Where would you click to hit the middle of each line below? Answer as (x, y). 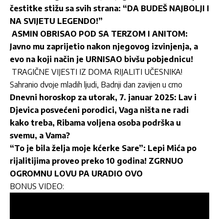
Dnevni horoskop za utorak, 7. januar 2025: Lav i (103, 97)
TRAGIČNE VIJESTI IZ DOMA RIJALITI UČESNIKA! (97, 72)
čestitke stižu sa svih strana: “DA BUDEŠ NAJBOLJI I (109, 8)
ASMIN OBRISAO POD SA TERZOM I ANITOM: (99, 33)
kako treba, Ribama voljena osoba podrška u (95, 122)
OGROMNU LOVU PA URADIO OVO (76, 173)
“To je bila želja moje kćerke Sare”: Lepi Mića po (103, 148)
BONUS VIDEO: (37, 186)
